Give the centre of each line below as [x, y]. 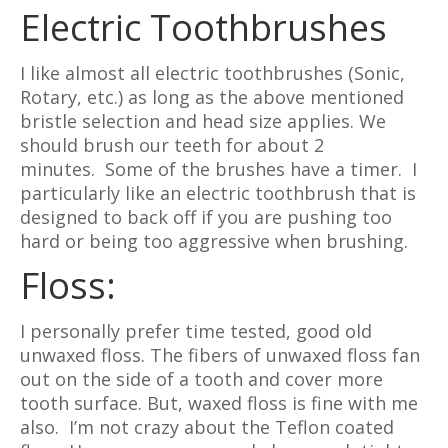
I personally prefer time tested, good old [196, 331]
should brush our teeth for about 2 [172, 145]
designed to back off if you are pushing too [206, 217]
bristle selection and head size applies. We [203, 121]
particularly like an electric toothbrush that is [218, 193]
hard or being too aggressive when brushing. [214, 241]
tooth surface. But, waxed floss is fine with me [219, 403]
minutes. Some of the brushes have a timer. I [218, 169]
